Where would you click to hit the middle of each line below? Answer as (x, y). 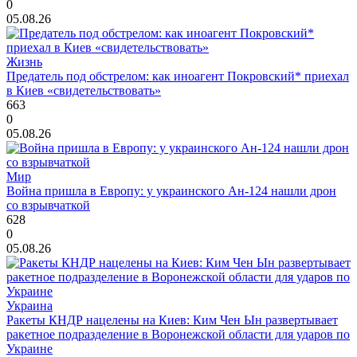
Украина (29, 305)
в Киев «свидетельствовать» (84, 90)
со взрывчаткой (48, 205)
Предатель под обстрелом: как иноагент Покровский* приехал (178, 76)
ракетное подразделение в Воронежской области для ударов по (178, 334)
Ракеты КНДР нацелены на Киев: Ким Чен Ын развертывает (172, 320)
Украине (29, 348)
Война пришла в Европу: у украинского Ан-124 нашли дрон (171, 190)
